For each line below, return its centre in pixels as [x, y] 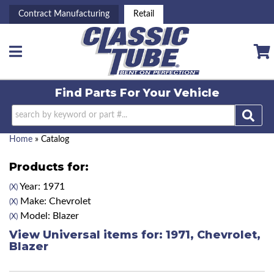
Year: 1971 [41, 187]
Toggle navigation [47, 57]
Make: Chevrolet [54, 202]
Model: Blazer [48, 216]
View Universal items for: [87, 235]
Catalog [55, 140]
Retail [144, 14]
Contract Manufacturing [64, 14]
